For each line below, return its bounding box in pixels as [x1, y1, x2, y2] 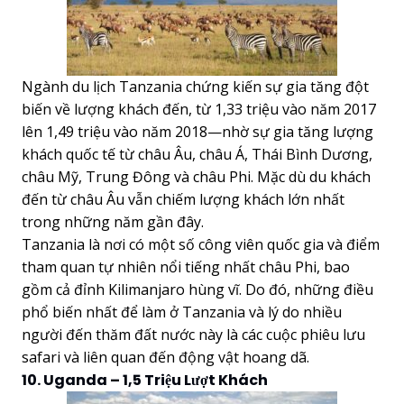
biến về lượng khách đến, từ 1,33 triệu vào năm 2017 [22, 99, 376, 119]
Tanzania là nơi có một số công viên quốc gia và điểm [22, 234, 380, 254]
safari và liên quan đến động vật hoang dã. [22, 347, 309, 367]
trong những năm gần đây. [22, 212, 204, 232]
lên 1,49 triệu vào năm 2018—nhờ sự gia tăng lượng [22, 122, 373, 142]
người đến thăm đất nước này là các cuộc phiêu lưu [22, 325, 365, 344]
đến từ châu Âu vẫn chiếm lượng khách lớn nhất [22, 189, 344, 209]
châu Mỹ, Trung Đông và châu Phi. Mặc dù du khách [22, 167, 371, 187]
